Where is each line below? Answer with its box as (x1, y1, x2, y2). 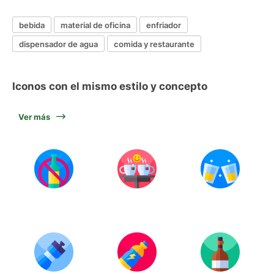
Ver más (18, 112, 50, 122)
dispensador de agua (19, 39, 98, 49)
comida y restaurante (114, 39, 194, 49)
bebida (19, 20, 45, 30)
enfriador (146, 20, 181, 30)
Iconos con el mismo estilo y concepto (12, 80, 207, 92)
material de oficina (61, 20, 130, 30)
